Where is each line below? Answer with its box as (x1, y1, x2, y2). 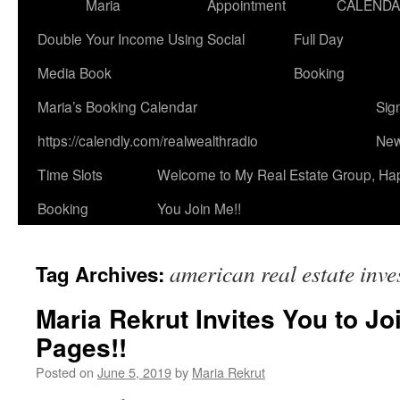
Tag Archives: (36, 260, 170, 288)
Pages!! (36, 329, 127, 365)
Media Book (37, 62, 112, 82)
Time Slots (37, 164, 103, 184)
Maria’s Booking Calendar (37, 96, 197, 116)
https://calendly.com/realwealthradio (37, 130, 258, 150)
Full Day (294, 29, 344, 48)
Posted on (36, 362, 94, 381)
